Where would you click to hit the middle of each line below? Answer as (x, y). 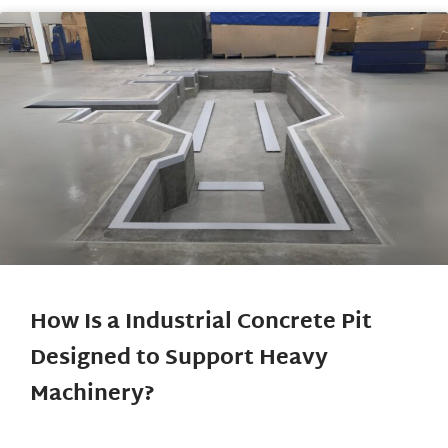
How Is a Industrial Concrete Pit (201, 322)
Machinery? (92, 394)
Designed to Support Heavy (179, 358)
